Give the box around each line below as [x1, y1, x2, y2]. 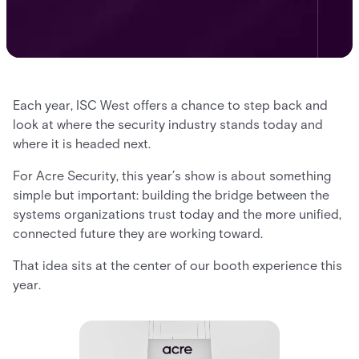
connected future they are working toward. [13, 226, 263, 241]
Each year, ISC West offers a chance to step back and [13, 98, 328, 113]
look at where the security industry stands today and [13, 117, 323, 132]
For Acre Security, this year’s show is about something [13, 168, 331, 184]
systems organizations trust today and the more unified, [13, 207, 341, 222]
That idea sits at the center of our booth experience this [13, 258, 342, 273]
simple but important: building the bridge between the [13, 188, 329, 203]
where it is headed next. [13, 136, 151, 151]
